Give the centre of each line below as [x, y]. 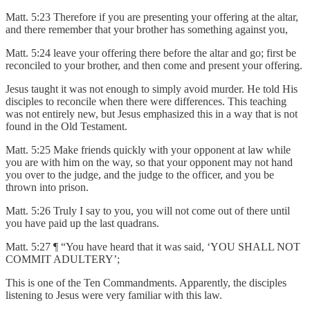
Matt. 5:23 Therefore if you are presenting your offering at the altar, [152, 17]
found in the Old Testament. [66, 126]
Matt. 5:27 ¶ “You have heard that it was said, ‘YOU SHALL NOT [153, 246]
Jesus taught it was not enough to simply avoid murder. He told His [152, 89]
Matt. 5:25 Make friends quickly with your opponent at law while [148, 149]
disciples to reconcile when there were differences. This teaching [146, 101]
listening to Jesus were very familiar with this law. [114, 295]
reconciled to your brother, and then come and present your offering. [154, 65]
